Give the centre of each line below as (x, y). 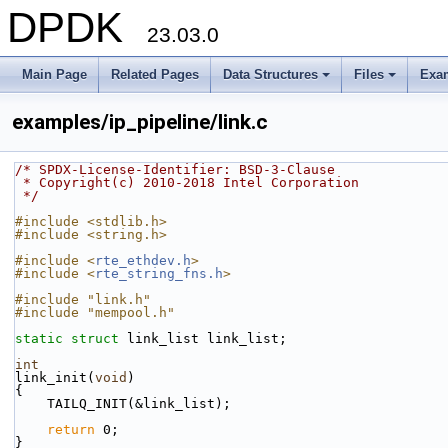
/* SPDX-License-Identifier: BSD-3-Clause (175, 169)
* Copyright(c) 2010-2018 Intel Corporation (191, 182)
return (71, 429)
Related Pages (155, 74)
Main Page (54, 74)
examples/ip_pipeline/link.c (140, 122)
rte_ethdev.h (143, 260)
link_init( (55, 377)
